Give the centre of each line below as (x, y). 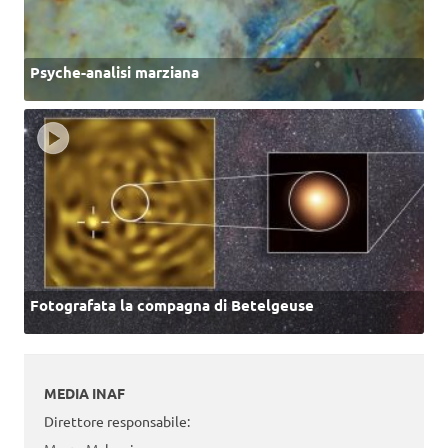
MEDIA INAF (84, 392)
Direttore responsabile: (117, 420)
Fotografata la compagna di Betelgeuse (172, 305)
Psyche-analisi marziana (114, 72)
